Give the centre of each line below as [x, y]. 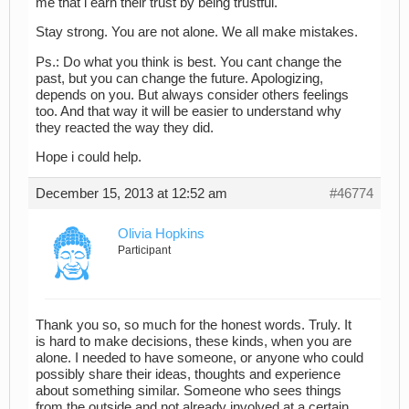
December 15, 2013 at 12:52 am [131, 194]
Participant [144, 251]
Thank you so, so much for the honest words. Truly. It [194, 325]
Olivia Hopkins [161, 234]
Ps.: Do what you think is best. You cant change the [189, 62]
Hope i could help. [89, 157]
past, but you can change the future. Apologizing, [179, 78]
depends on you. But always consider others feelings [192, 94]
